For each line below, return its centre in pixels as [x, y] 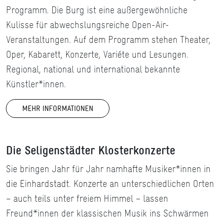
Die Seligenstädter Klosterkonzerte [91, 150]
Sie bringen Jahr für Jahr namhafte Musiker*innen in [108, 169]
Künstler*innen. [36, 84]
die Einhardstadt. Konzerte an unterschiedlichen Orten [110, 184]
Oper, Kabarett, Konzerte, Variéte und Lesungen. [97, 55]
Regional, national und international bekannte [93, 69]
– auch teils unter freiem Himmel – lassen [87, 199]
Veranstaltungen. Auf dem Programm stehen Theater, [108, 40]
